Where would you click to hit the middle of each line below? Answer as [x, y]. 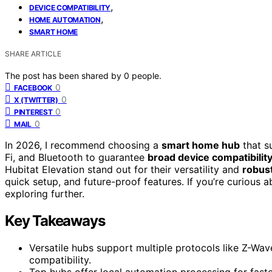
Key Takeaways [55, 220]
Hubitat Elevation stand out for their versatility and [124, 169]
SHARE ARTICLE [33, 53]
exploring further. [45, 193]
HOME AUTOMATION [65, 19]
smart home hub [201, 145]
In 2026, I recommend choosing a [83, 145]
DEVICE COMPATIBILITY [70, 7]
